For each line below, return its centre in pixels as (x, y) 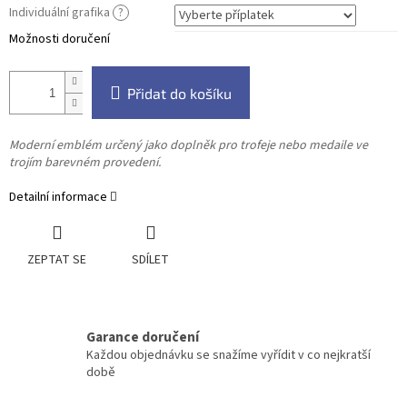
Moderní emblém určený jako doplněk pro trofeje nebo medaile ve (189, 146)
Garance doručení (143, 338)
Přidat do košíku (179, 94)
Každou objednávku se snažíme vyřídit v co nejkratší (228, 356)
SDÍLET (150, 260)
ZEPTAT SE (57, 260)
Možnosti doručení (60, 40)
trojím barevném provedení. (86, 163)
